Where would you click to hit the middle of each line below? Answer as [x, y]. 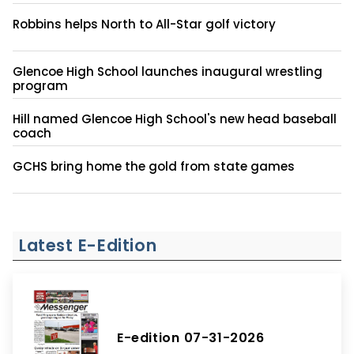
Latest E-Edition [88, 245]
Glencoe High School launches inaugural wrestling [168, 71]
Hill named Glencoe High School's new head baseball [175, 119]
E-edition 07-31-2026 [191, 338]
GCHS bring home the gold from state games [154, 166]
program [40, 85]
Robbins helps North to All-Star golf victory [144, 24]
